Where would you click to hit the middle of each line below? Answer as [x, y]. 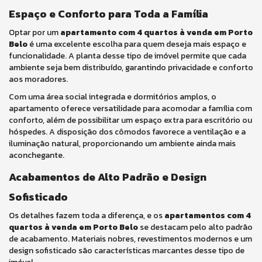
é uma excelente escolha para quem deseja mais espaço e [137, 44]
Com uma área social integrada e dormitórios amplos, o [113, 97]
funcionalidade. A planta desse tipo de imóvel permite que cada [127, 56]
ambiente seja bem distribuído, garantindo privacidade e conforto [131, 68]
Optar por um [35, 32]
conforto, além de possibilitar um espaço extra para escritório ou [130, 120]
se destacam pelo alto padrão [195, 227]
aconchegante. [37, 155]
